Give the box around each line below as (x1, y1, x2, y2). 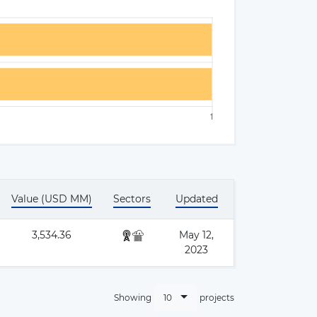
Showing (114, 292, 151, 304)
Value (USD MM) (11, 192, 92, 205)
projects (200, 292, 234, 304)
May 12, (179, 229, 214, 241)
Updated (175, 192, 218, 205)
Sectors (113, 192, 151, 205)
